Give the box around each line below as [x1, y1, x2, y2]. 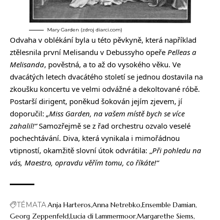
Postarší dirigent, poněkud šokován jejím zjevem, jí [10, 96, 182, 107]
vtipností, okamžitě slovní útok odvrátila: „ [10, 145, 152, 156]
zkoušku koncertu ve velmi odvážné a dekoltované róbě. [10, 84, 200, 94]
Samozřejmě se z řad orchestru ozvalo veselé [37, 121, 191, 131]
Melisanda [10, 59, 44, 70]
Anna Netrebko [92, 200, 140, 210]
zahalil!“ [10, 121, 37, 131]
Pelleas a [167, 47, 196, 57]
